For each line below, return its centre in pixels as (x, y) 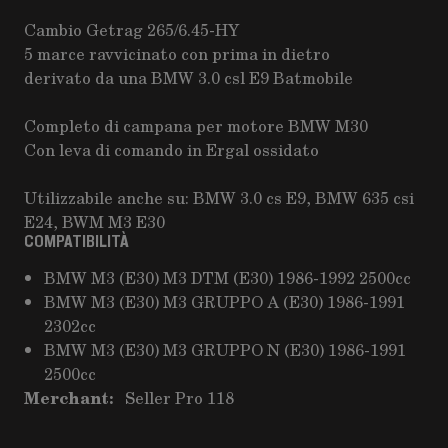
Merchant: (68, 397)
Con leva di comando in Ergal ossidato (171, 149)
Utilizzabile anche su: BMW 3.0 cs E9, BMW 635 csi (219, 197)
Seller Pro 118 (179, 397)
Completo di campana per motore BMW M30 (196, 125)
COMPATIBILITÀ (76, 242)
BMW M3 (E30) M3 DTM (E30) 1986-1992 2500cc (227, 277)
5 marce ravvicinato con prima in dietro (177, 53)
